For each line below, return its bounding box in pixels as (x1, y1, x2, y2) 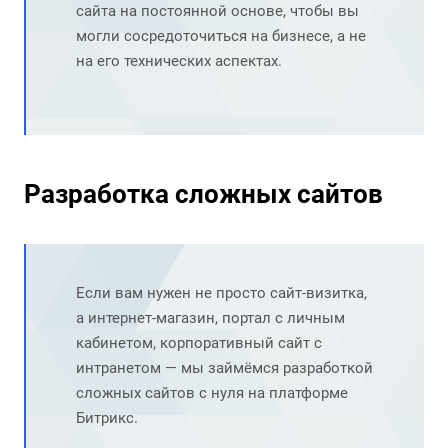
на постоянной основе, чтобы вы (116, 2, 359, 21)
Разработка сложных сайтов (24, 179, 383, 210)
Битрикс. (76, 409, 138, 428)
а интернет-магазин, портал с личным (76, 309, 345, 328)
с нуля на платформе (195, 384, 348, 403)
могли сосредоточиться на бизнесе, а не (76, 27, 366, 46)
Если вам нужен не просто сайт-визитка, (76, 284, 367, 303)
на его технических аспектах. (76, 52, 282, 71)
